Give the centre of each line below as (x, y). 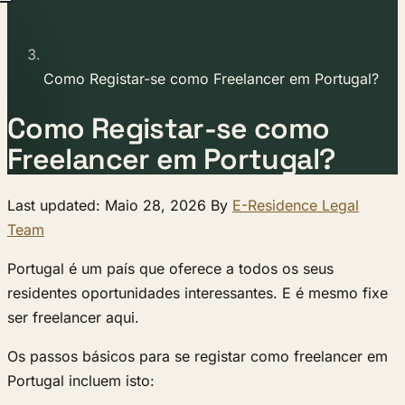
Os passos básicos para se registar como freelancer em (198, 357)
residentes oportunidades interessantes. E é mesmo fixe (198, 293)
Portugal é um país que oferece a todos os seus (170, 269)
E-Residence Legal (296, 206)
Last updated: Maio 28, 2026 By (120, 206)
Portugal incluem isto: (81, 381)
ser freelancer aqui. (73, 318)
